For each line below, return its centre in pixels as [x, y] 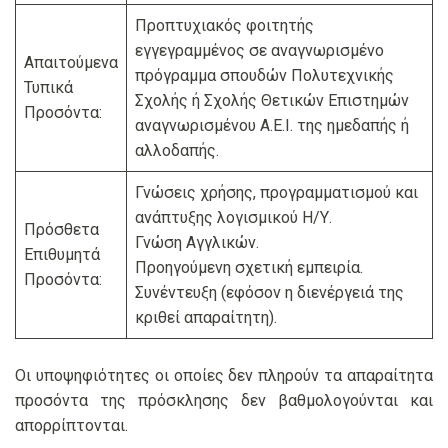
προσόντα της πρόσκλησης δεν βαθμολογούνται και [224, 401]
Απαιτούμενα [71, 63]
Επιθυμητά [62, 255]
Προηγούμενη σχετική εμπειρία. [249, 268]
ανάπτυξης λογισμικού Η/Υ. [233, 218]
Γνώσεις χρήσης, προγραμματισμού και [276, 193]
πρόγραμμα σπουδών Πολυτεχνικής [264, 76]
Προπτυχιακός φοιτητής [224, 26]
